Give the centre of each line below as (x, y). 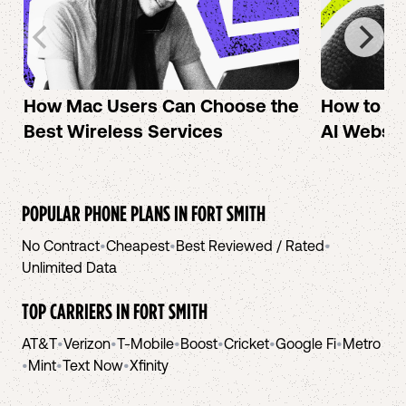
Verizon (87, 343)
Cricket (246, 343)
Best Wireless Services (123, 131)
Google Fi (306, 343)
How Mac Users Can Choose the (161, 106)
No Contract (61, 246)
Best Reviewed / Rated (250, 246)
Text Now (93, 365)
